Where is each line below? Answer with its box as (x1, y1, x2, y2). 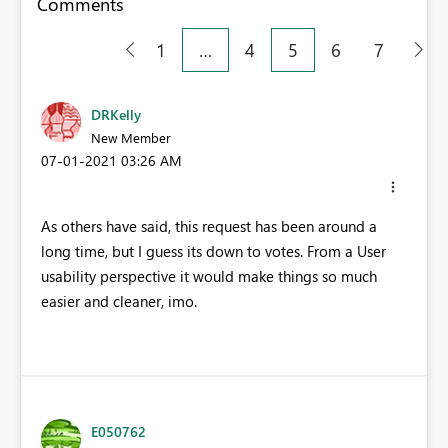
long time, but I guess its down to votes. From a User (41, 241, 386, 261)
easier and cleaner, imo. (41, 291, 197, 311)
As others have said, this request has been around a (41, 216, 377, 236)
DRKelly (91, 104, 141, 124)
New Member (91, 128, 171, 146)
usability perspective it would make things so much (41, 266, 377, 286)
